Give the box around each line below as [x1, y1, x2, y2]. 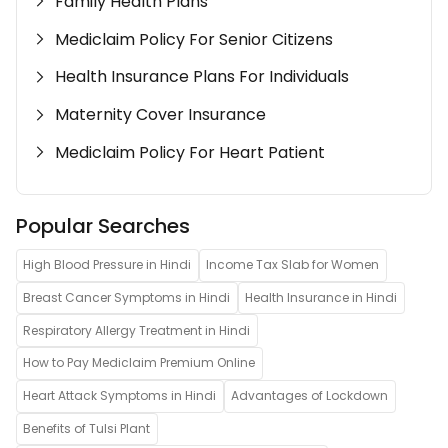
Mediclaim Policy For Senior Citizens [55, 27, 334, 51]
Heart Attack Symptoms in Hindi [23, 387, 217, 405]
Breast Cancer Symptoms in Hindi [23, 288, 231, 306]
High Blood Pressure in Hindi [23, 256, 192, 274]
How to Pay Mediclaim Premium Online [23, 354, 256, 372]
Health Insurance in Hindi [245, 288, 398, 306]
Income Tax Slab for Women [206, 256, 380, 274]
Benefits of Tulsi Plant [23, 420, 151, 438]
